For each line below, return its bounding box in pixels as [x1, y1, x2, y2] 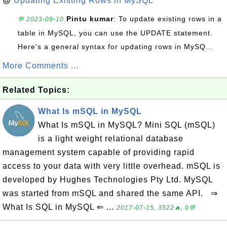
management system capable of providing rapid [3, 148, 195, 157]
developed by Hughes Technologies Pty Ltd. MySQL [3, 175, 213, 184]
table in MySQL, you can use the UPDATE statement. [18, 29, 213, 37]
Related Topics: [3, 86, 70, 94]
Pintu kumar [66, 15, 113, 23]
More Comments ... [3, 61, 79, 70]
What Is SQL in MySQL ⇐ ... [3, 203, 117, 211]
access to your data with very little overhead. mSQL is [3, 162, 220, 170]
